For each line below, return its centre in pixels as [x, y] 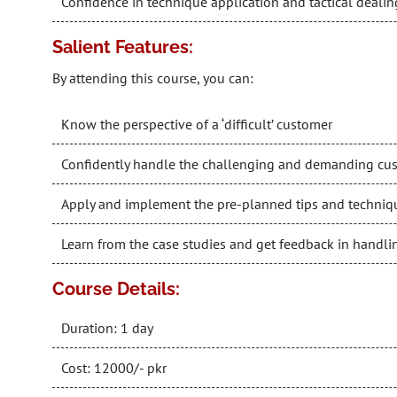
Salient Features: [123, 47]
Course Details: [116, 289]
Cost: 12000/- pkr [114, 368]
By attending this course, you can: [153, 78]
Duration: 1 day [107, 328]
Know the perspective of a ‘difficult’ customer [197, 124]
